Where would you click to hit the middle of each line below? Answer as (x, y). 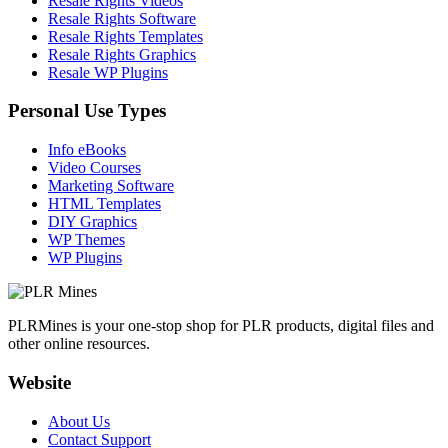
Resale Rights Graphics (122, 54)
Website (39, 382)
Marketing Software (111, 186)
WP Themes (86, 240)
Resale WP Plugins (108, 72)
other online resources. (79, 344)
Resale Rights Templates (125, 36)
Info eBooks (87, 150)
